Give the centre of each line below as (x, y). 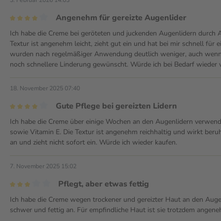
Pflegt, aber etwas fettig (104, 184)
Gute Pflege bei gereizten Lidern (116, 106)
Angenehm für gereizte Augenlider (121, 18)
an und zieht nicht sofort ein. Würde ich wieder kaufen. (93, 142)
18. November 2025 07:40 (45, 88)
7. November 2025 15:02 (43, 166)
